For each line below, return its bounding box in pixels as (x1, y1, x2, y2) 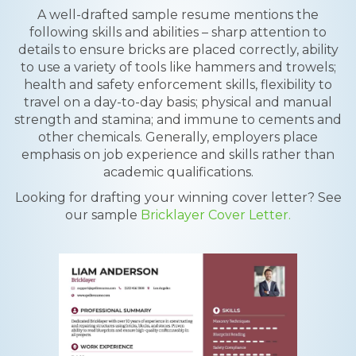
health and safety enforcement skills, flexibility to (24, 77, 332, 92)
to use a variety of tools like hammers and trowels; (20, 60, 336, 75)
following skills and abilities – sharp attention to (29, 25, 327, 40)
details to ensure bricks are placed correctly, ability (17, 42, 339, 57)
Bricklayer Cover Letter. (141, 207, 291, 222)
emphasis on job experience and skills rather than (21, 147, 335, 162)
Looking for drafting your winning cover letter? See (14, 190, 342, 205)
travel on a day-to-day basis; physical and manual (24, 95, 332, 110)
